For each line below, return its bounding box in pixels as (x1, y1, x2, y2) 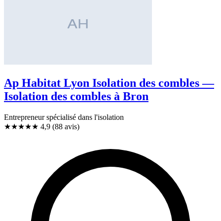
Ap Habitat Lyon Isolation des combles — (4, 76, 214, 90)
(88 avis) (52, 122, 79, 131)
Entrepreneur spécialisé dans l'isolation (4, 112, 124, 121)
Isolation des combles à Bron (4, 90, 148, 103)
